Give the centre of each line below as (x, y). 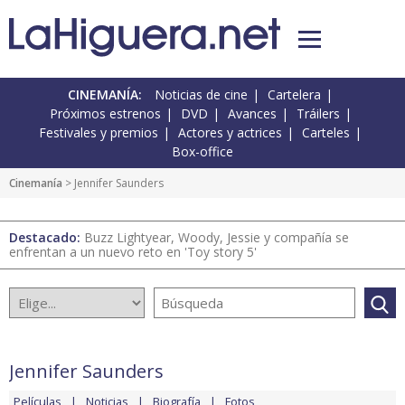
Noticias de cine (201, 95)
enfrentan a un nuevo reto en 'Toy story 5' (133, 252)
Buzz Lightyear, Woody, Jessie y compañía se (217, 238)
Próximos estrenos (105, 114)
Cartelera (294, 95)
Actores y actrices (230, 133)
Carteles (326, 133)
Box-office (202, 152)
